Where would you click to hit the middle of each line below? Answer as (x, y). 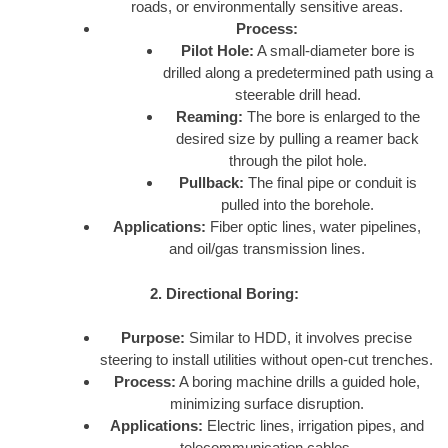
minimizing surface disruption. (266, 404)
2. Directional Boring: (224, 293)
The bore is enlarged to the (331, 117)
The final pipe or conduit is (330, 183)
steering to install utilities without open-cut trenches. (266, 360)
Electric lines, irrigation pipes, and (313, 426)
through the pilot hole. (297, 161)
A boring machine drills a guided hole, (297, 382)
